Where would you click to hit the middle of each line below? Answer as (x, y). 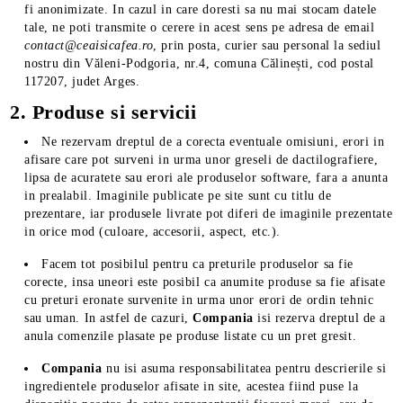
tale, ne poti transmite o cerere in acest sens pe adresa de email (200, 27)
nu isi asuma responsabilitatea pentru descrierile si (246, 368)
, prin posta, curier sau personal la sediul (267, 45)
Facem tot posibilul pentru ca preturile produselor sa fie (197, 264)
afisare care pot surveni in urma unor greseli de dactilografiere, (201, 160)
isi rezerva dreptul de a (322, 318)
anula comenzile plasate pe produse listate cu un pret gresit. (191, 336)
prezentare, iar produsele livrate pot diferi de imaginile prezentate (209, 214)
